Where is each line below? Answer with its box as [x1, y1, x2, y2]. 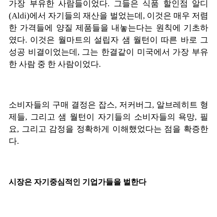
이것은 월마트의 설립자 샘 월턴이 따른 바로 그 [30, 35, 208, 45]
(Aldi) [9, 11, 30, 20]
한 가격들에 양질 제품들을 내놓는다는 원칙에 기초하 [9, 23, 208, 32]
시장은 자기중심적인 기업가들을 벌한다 [9, 177, 146, 186]
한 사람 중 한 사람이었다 [9, 59, 99, 69]
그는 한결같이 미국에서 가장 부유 [82, 47, 209, 57]
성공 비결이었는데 [9, 47, 77, 57]
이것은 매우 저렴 [146, 11, 209, 20]
